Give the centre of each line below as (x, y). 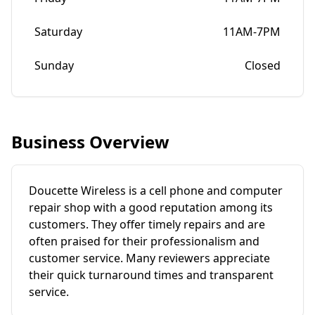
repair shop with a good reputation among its (151, 207)
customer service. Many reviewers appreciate (149, 258)
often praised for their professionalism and (144, 241)
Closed (263, 65)
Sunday (54, 65)
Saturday (58, 32)
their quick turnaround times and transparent (151, 275)
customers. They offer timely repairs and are (147, 224)
